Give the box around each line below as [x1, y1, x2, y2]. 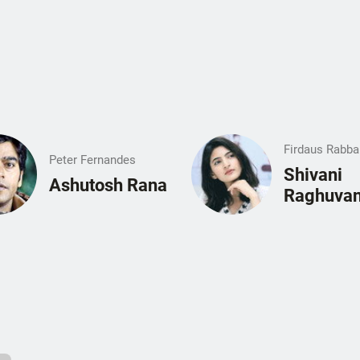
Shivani [284, 165, 342, 186]
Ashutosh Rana [49, 175, 167, 196]
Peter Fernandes [49, 153, 136, 168]
